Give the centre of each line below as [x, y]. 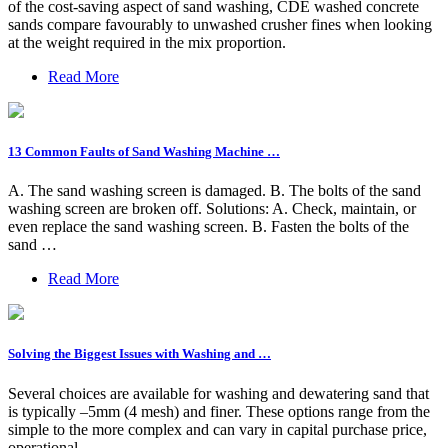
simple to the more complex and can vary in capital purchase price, [217, 429]
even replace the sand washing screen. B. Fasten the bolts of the [208, 227]
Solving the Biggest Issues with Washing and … [139, 354]
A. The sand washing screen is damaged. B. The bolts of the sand [214, 191]
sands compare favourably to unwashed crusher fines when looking [220, 24]
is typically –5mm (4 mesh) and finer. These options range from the [219, 411]
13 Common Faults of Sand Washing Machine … [144, 151]
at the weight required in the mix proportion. [147, 42]
